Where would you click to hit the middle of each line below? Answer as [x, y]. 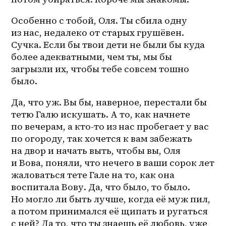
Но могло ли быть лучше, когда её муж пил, [111, 199]
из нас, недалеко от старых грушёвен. [98, 33]
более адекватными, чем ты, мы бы [92, 57]
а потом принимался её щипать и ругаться [110, 211]
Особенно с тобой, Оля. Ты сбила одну [99, 21]
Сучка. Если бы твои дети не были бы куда [108, 45]
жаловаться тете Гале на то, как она [93, 175]
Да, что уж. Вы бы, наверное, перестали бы [109, 102]
